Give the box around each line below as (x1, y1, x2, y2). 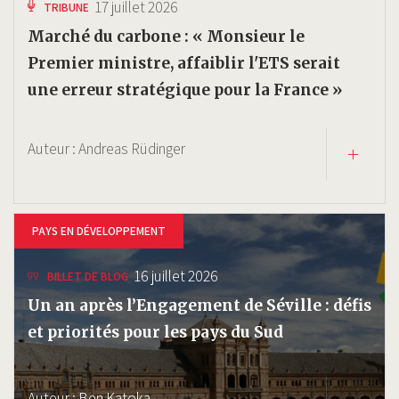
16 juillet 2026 (134, 266, 218, 286)
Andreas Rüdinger (78, 138, 185, 159)
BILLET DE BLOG (47, 268, 128, 284)
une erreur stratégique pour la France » (28, 80, 343, 100)
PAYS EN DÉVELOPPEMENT (32, 223, 166, 239)
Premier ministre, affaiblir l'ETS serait (28, 53, 340, 73)
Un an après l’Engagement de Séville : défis (28, 296, 371, 315)
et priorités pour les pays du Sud (28, 322, 283, 342)
